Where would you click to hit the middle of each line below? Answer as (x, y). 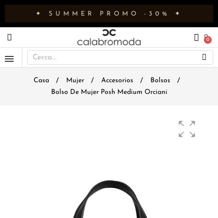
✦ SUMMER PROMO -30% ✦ (109, 14)
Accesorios (117, 81)
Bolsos (160, 81)
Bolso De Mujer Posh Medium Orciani (109, 92)
